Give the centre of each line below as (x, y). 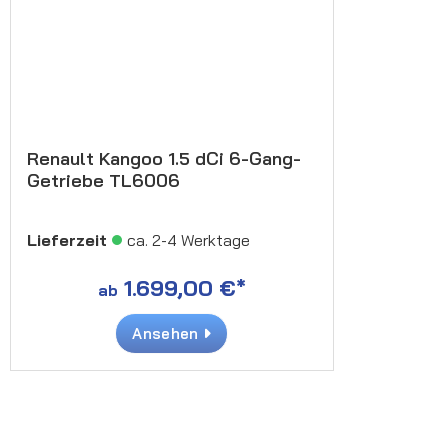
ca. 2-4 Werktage (188, 239)
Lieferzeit (67, 239)
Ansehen (167, 333)
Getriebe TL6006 (103, 180)
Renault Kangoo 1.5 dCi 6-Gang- (164, 158)
